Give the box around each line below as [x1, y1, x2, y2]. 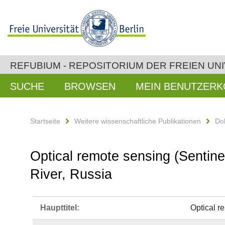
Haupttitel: [40, 203, 79, 212]
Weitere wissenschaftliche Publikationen [74, 117, 201, 125]
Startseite [30, 117, 60, 125]
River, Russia [30, 167, 112, 182]
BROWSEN [64, 81, 116, 92]
